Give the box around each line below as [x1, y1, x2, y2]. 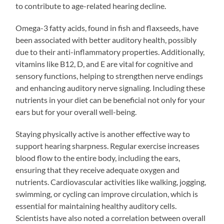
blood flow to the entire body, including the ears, [15, 152, 180, 162]
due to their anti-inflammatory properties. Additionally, [15, 46, 205, 56]
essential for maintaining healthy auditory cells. [15, 200, 177, 210]
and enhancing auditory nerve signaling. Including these [15, 82, 205, 92]
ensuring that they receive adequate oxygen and [15, 164, 180, 174]
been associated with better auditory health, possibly [15, 34, 197, 44]
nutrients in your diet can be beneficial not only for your [15, 94, 205, 104]
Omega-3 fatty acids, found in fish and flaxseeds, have [15, 22, 199, 32]
